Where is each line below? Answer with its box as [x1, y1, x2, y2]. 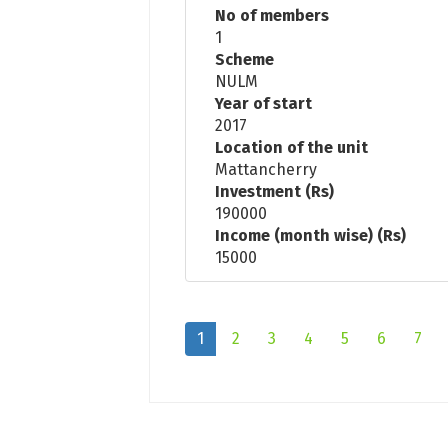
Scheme [215, 49, 275, 69]
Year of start [215, 93, 313, 113]
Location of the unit [215, 137, 369, 157]
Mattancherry [215, 159, 318, 179]
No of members [215, 5, 330, 25]
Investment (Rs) [215, 181, 335, 201]
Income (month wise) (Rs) [215, 225, 407, 245]
